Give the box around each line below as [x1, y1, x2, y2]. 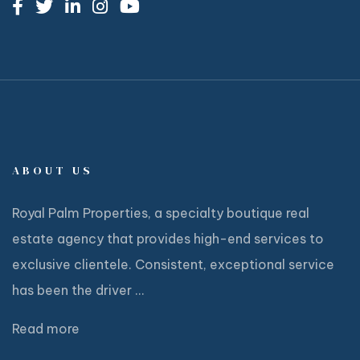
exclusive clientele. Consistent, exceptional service [12, 256, 334, 273]
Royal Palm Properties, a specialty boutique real [12, 205, 309, 222]
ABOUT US [12, 162, 93, 179]
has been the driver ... [12, 282, 145, 299]
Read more [12, 321, 80, 337]
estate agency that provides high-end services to [12, 231, 324, 247]
